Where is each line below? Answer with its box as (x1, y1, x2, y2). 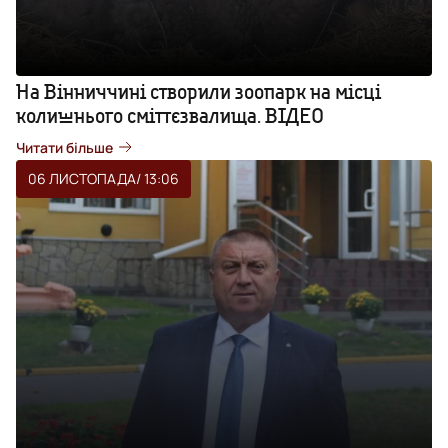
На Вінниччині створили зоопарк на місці (16, 78, 381, 104)
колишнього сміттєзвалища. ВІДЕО (16, 102, 324, 128)
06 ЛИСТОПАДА (28, 168, 136, 188)
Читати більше (16, 137, 113, 157)
